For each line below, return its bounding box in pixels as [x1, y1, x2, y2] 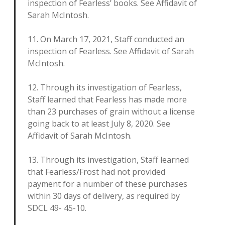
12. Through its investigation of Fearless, [28, 82, 182, 93]
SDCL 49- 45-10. [28, 202, 86, 213]
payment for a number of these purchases [28, 178, 187, 189]
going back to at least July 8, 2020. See [28, 118, 170, 129]
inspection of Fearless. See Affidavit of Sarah [28, 46, 194, 57]
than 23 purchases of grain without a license [28, 106, 195, 117]
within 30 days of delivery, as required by [28, 190, 180, 201]
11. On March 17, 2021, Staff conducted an [28, 34, 184, 45]
